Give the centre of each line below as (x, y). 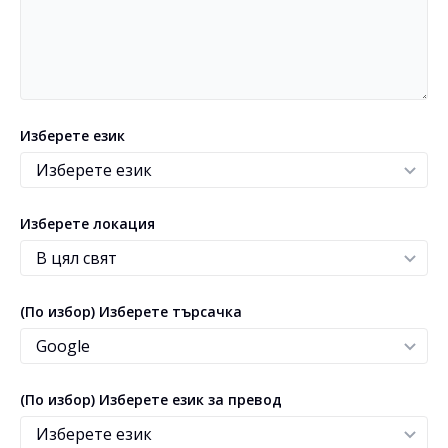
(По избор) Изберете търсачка (131, 311)
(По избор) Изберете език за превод (151, 399)
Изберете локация (87, 223)
